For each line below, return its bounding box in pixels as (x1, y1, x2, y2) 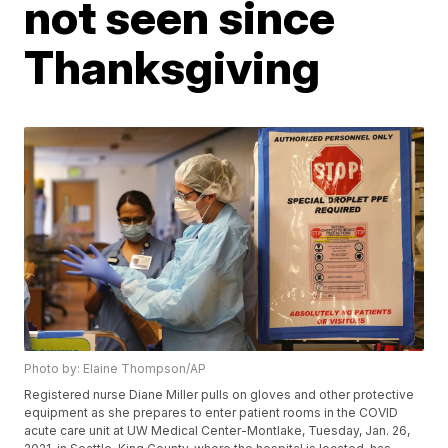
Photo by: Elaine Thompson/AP (24, 361, 207, 377)
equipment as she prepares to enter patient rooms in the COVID (24, 405, 399, 421)
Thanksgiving (24, 39, 321, 95)
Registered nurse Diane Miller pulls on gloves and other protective (24, 387, 415, 403)
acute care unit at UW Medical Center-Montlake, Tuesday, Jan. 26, (24, 423, 411, 439)
